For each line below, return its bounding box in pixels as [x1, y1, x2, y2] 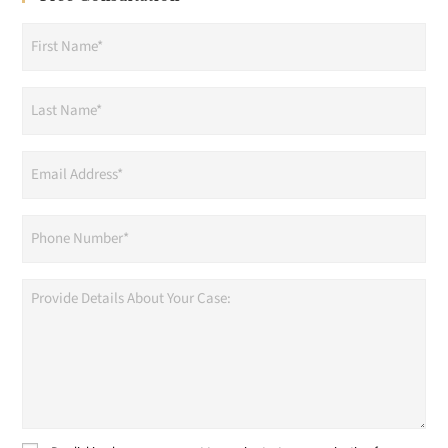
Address [21, 180, 77, 203]
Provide [21, 280, 76, 303]
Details [21, 308, 70, 331]
